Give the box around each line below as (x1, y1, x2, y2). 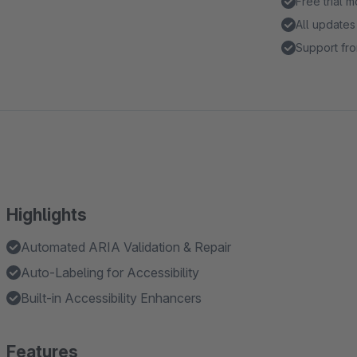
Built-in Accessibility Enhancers (21, 290, 202, 306)
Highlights (6, 205, 87, 225)
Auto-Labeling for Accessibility (21, 265, 199, 280)
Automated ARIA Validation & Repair (21, 239, 231, 255)
